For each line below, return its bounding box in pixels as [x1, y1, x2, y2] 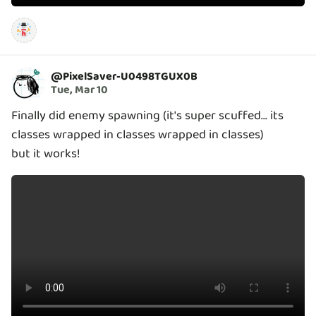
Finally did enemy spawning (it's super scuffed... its [11, 105, 284, 126]
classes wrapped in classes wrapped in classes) [11, 124, 264, 145]
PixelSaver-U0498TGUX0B [63, 68, 197, 86]
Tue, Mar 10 [51, 81, 108, 99]
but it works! [11, 143, 80, 164]
